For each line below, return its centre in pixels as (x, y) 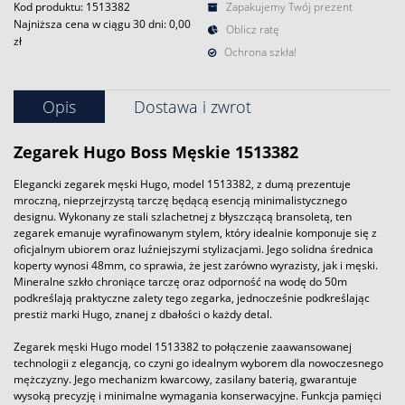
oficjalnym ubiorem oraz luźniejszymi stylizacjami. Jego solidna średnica (193, 249)
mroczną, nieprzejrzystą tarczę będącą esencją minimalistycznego (180, 200)
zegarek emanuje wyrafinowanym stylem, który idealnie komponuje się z (195, 232)
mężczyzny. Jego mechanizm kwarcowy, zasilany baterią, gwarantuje (185, 379)
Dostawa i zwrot (193, 107)
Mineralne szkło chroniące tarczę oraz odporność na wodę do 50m (180, 281)
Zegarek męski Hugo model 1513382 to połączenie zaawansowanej (183, 346)
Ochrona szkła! (259, 52)
